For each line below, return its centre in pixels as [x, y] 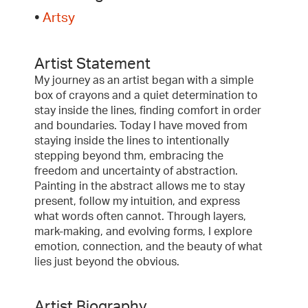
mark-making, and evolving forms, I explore [143, 231]
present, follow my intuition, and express [137, 201]
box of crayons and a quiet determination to [146, 95]
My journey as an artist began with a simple [144, 80]
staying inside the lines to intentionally [132, 141]
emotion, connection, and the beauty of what [148, 246]
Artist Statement [92, 64]
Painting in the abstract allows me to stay [140, 186]
